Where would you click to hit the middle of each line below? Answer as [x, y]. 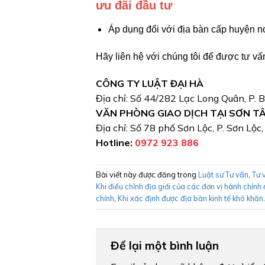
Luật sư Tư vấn [223, 174]
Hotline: [114, 142]
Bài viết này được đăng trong [147, 174]
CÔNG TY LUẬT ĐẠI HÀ [150, 83]
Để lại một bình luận [166, 245]
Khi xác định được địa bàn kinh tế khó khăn [190, 198]
